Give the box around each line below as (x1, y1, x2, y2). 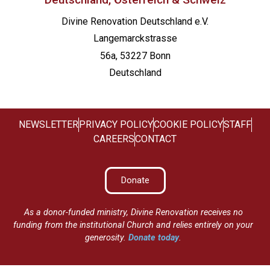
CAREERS (93, 133, 134, 145)
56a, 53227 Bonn (99, 49, 171, 61)
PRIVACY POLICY (78, 118, 153, 130)
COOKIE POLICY (153, 118, 223, 130)
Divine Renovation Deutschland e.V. (61, 15, 209, 27)
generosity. (85, 233, 129, 243)
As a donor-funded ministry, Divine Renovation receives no (24, 207, 243, 218)
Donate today (128, 233, 180, 243)
